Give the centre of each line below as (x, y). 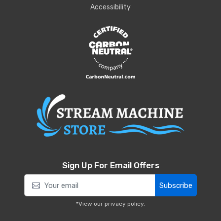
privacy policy (124, 203)
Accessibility (110, 7)
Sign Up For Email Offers (110, 166)
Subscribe (176, 185)
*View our (90, 203)
